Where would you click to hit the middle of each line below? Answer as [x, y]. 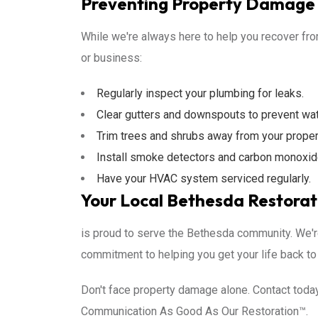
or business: [111, 58]
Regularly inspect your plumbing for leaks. [200, 93]
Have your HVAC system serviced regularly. [204, 179]
